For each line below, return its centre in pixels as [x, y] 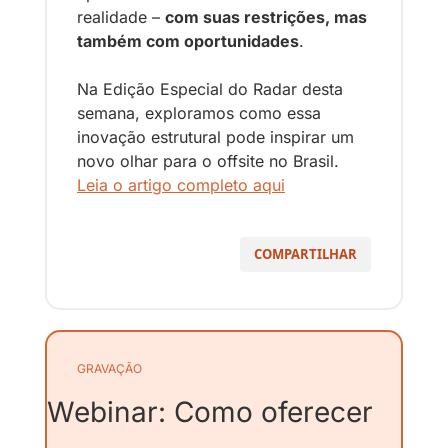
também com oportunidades [188, 41]
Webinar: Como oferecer [210, 412]
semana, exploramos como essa [199, 113]
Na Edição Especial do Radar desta [210, 89]
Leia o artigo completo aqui [181, 185]
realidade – [121, 17]
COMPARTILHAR [305, 254]
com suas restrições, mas [266, 17]
